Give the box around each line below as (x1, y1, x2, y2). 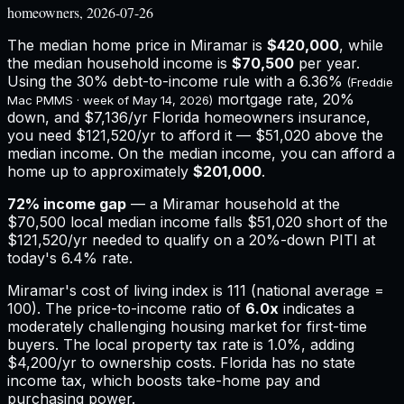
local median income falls (66, 212, 247, 231)
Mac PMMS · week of (7, 92, 133, 107)
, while (339, 35, 383, 54)
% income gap (25, 194, 126, 213)
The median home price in (7, 35, 190, 54)
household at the (220, 194, 340, 213)
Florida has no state (216, 353, 355, 372)
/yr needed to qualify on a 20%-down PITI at (68, 230, 375, 249)
